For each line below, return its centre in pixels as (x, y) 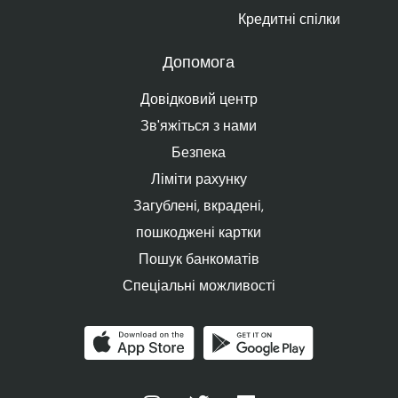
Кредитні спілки (290, 19)
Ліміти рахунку (199, 179)
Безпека (199, 152)
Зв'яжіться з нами (199, 126)
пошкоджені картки (199, 232)
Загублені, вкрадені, (199, 206)
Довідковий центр (199, 99)
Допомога (199, 64)
